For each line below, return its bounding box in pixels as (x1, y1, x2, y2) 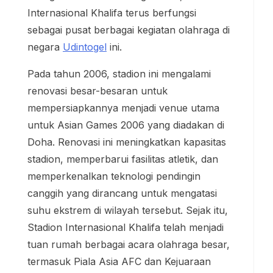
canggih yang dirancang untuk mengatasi (27, 186, 217, 199)
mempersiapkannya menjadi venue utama (27, 101, 219, 114)
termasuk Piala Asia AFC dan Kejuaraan (27, 255, 211, 268)
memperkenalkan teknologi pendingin (27, 169, 200, 182)
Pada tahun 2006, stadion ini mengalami (27, 67, 211, 80)
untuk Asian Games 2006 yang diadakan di (27, 118, 224, 131)
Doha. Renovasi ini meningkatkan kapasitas (27, 135, 226, 148)
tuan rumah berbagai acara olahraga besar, (27, 238, 230, 250)
